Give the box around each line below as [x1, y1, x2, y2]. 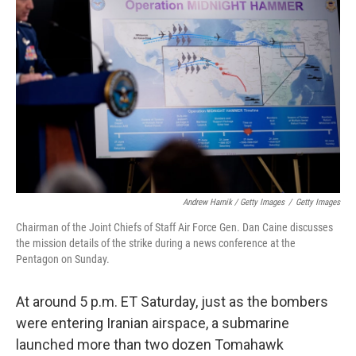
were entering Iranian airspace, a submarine [16, 315, 289, 331]
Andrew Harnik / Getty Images [183, 197, 284, 207]
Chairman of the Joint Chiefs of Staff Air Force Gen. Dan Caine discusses [16, 221, 333, 234]
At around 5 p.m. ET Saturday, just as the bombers [16, 293, 328, 310]
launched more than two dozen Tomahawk [16, 336, 284, 353]
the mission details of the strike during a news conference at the [16, 237, 296, 250]
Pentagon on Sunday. [16, 253, 110, 265]
